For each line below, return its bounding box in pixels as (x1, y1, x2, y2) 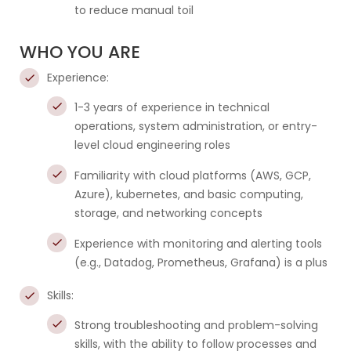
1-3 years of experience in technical (74, 100, 270, 115)
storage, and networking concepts (74, 205, 262, 221)
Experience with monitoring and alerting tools (74, 236, 322, 251)
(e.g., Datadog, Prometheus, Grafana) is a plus (74, 255, 327, 270)
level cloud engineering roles (74, 137, 230, 153)
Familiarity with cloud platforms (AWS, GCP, (74, 168, 311, 183)
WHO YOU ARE (20, 40, 140, 64)
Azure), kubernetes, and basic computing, (74, 186, 303, 202)
